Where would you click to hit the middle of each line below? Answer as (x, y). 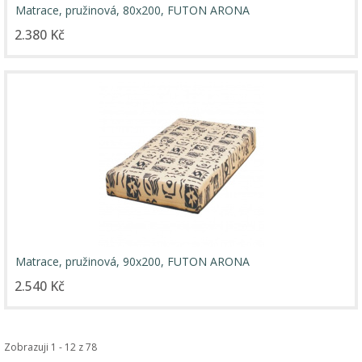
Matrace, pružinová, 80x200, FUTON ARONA (133, 10)
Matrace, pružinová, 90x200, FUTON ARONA (133, 261)
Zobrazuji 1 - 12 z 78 (51, 347)
